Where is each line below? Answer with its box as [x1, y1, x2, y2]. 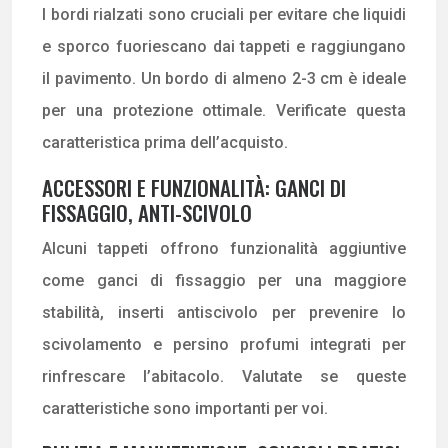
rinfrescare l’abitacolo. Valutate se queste [42, 366, 406, 386]
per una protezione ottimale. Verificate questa [42, 100, 406, 120]
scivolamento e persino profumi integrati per [42, 334, 406, 354]
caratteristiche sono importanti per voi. [42, 398, 328, 418]
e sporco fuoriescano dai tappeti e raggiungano [42, 36, 406, 56]
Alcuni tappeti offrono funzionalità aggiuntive [42, 238, 406, 258]
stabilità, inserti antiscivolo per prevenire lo [42, 302, 406, 322]
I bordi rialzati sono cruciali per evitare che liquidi [42, 4, 406, 24]
